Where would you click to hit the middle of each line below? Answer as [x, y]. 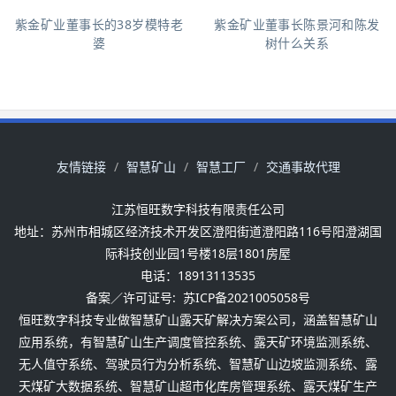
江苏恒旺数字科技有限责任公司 [198, 209]
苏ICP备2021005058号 [247, 297]
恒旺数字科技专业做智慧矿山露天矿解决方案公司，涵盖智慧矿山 [198, 319]
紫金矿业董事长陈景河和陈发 [297, 24]
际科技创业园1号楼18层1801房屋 [198, 253]
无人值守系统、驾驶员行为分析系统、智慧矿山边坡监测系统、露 [198, 363]
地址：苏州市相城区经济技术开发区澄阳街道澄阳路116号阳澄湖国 [198, 231]
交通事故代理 [303, 166]
